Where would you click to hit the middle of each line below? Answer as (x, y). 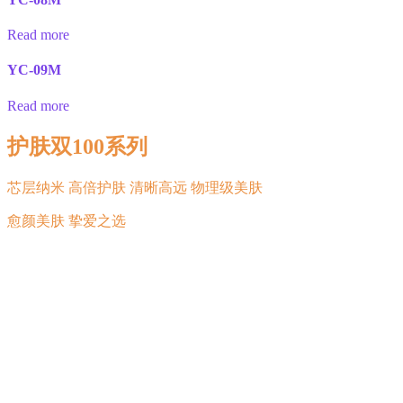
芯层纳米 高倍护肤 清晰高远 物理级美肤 (135, 187)
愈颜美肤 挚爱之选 (67, 220)
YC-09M (34, 70)
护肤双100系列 (77, 146)
